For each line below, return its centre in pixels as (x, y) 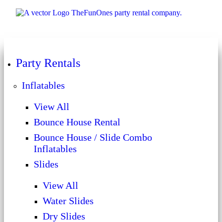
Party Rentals (48, 63)
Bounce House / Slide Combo (93, 137)
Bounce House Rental (77, 122)
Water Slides (68, 201)
